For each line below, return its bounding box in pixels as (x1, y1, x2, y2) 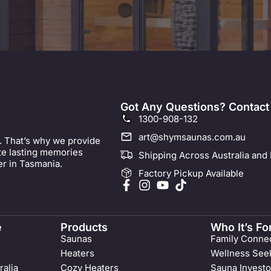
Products (60, 221, 108, 233)
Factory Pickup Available (139, 167, 244, 179)
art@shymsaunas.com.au (139, 131, 246, 143)
